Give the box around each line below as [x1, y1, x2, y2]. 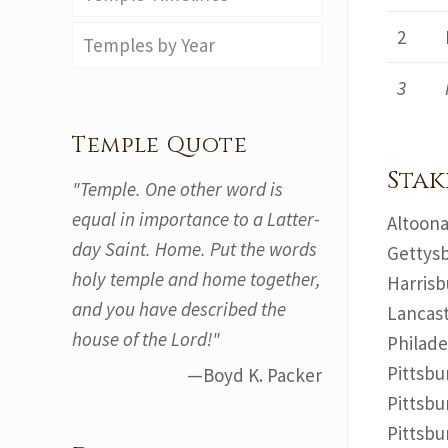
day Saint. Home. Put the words [72, 237, 317, 261]
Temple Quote [72, 131, 248, 160]
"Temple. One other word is [72, 177, 283, 201]
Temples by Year [83, 33, 215, 57]
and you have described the [72, 297, 286, 321]
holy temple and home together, [72, 267, 321, 291]
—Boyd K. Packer [187, 363, 322, 387]
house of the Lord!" [72, 327, 220, 351]
